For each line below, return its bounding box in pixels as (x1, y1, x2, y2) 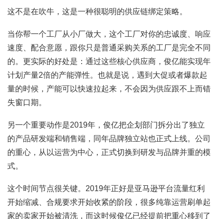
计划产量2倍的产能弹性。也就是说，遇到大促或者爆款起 (7, 70, 207, 79)
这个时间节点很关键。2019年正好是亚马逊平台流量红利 (7, 184, 205, 193)
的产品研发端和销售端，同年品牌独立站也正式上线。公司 (7, 134, 211, 143)
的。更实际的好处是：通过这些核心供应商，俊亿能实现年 (7, 57, 211, 66)
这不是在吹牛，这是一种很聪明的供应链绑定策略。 (7, 7, 187, 16)
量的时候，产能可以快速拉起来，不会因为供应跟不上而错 (7, 84, 211, 93)
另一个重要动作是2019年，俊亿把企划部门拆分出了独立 (7, 120, 205, 129)
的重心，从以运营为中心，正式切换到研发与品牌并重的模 (7, 148, 211, 156)
